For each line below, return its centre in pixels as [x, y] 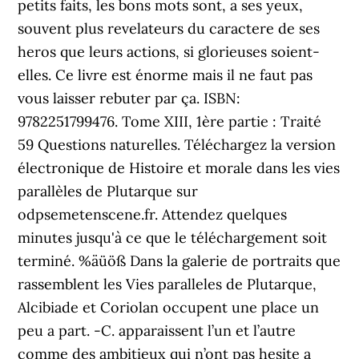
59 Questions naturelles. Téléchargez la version [177, 145]
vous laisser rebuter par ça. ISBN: [129, 98]
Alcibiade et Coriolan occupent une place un [169, 307]
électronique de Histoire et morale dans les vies [179, 168]
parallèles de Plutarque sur [108, 191]
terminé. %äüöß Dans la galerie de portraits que [179, 261]
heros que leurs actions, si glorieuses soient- [169, 52]
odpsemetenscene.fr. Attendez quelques [153, 214]
